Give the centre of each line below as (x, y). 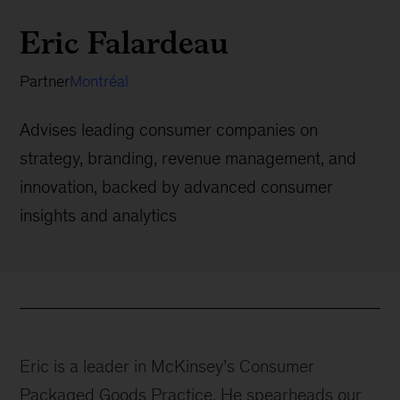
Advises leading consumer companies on (169, 129)
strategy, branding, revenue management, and (188, 158)
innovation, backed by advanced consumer (177, 187)
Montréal (100, 81)
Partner (45, 81)
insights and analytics (99, 215)
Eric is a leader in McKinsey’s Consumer (167, 366)
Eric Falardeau (125, 42)
